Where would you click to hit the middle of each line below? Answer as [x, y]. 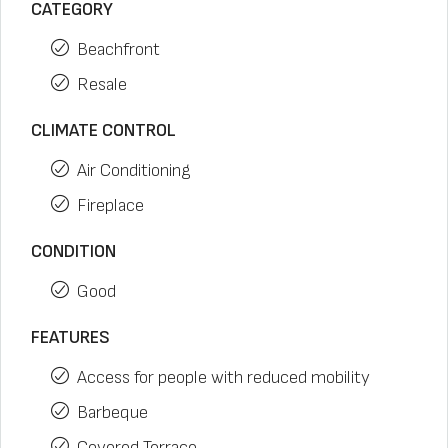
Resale [102, 84]
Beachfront [118, 49]
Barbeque [112, 412]
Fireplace [110, 205]
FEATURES [70, 337]
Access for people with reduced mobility [223, 377]
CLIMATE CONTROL [103, 130]
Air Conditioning [134, 170]
